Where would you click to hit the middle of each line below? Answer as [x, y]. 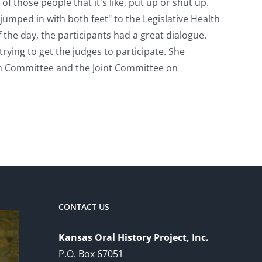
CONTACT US [84, 206]
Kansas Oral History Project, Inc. [134, 237]
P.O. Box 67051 [91, 254]
